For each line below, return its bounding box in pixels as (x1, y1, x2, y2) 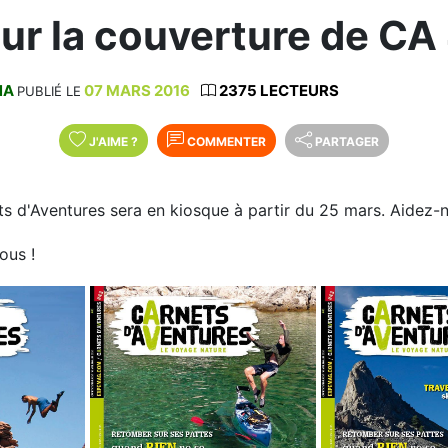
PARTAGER (315, 133, 379, 149)
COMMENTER (184, 133, 266, 149)
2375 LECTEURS (216, 80, 339, 100)
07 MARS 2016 (84, 80, 190, 100)
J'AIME (89, 133, 131, 149)
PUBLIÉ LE (17, 82, 81, 99)
